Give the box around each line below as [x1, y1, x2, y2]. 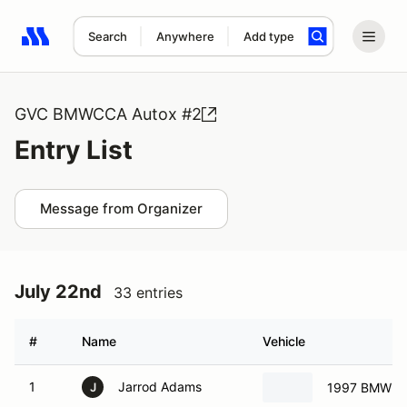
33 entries [114, 283, 183, 302]
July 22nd [15, 281, 102, 303]
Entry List [15, 134, 133, 165]
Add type [243, 29, 294, 44]
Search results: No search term [21, 37, 233, 55]
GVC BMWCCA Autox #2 [15, 104, 202, 124]
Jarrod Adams [118, 379, 202, 394]
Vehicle [263, 333, 305, 349]
